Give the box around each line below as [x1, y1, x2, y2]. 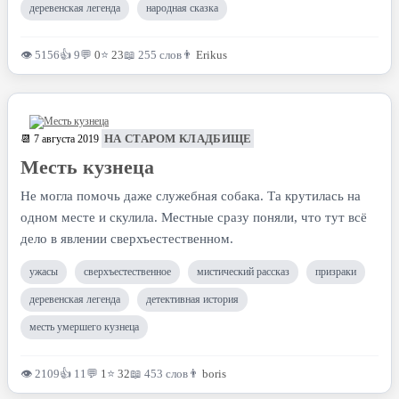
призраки [315, 265, 356, 278]
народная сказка [146, 2, 218, 14]
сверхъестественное [84, 265, 171, 278]
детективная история [146, 293, 239, 305]
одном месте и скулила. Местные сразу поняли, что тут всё [20, 210, 367, 224]
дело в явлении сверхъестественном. [20, 232, 233, 246]
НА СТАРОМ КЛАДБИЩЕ [104, 132, 252, 145]
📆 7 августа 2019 [20, 133, 99, 145]
